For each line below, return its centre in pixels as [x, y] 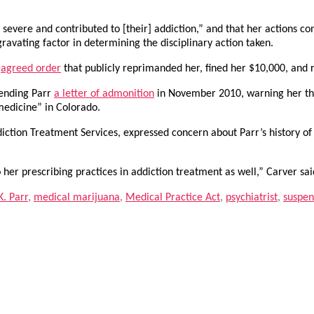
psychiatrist [252, 198]
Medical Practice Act [173, 198]
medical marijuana [77, 198]
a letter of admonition [104, 94]
